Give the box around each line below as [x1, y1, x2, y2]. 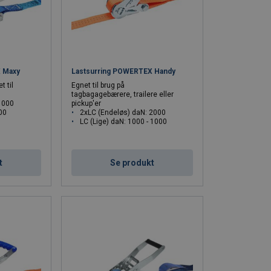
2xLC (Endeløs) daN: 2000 [80, 108, 166, 117]
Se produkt [110, 158, 155, 168]
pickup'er [71, 99, 102, 108]
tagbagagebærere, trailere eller [71, 90, 174, 99]
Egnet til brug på [71, 81, 125, 90]
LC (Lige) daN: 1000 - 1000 [80, 117, 168, 126]
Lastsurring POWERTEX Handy [71, 67, 176, 76]
